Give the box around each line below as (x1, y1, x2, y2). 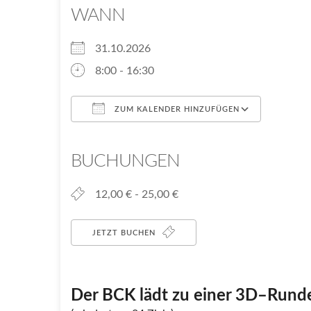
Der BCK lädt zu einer (71, 287, 235, 304)
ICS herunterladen (95, 131, 183, 142)
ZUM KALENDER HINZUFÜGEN (112, 106, 239, 113)
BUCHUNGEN (71, 152, 180, 170)
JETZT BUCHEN (92, 229, 158, 237)
